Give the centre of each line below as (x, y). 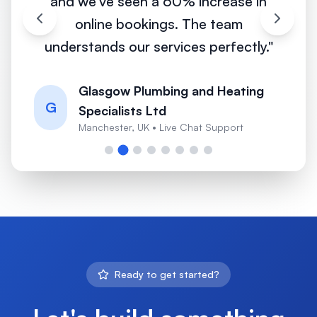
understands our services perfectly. (156, 46)
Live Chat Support (202, 127)
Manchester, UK (114, 127)
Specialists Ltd (123, 110)
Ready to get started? (167, 274)
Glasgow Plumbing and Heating (172, 91)
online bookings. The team (158, 24)
